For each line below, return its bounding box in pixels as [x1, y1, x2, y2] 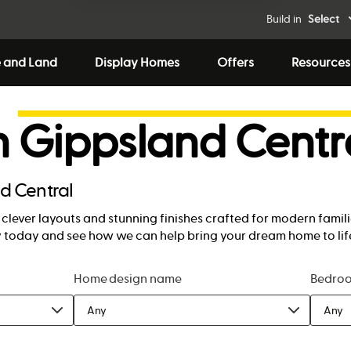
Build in [266, 13, 302, 26]
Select [308, 13, 339, 26]
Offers [216, 55, 254, 70]
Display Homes [94, 55, 179, 70]
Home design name [73, 271, 183, 286]
